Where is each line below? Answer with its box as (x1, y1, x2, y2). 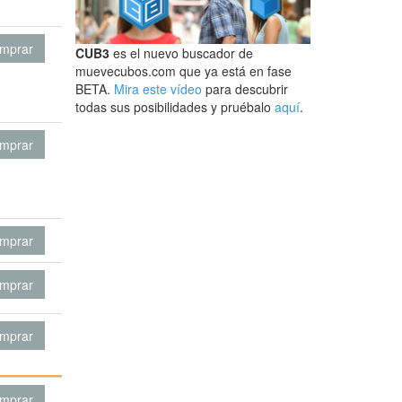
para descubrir (201, 80, 288, 99)
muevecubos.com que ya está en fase (74, 62, 292, 81)
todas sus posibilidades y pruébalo (74, 98, 275, 117)
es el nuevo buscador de (109, 44, 253, 63)
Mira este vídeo (113, 80, 202, 99)
